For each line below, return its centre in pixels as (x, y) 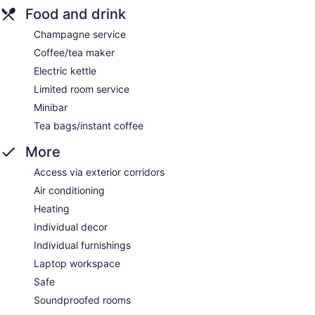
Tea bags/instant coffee (89, 125)
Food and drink (76, 14)
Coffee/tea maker (74, 52)
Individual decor (71, 226)
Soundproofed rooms (82, 300)
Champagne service (80, 34)
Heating (52, 208)
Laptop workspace (77, 263)
